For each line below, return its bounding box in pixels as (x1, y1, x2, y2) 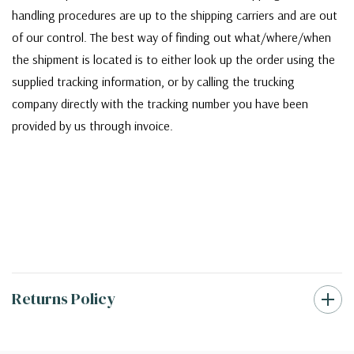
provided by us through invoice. (12, 118, 176, 134)
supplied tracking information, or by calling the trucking (12, 73, 295, 90)
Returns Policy (12, 288, 115, 311)
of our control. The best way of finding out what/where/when (12, 29, 331, 46)
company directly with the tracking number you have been (12, 96, 308, 112)
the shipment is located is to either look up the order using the (12, 51, 335, 68)
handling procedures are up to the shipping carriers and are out (12, 7, 337, 24)
